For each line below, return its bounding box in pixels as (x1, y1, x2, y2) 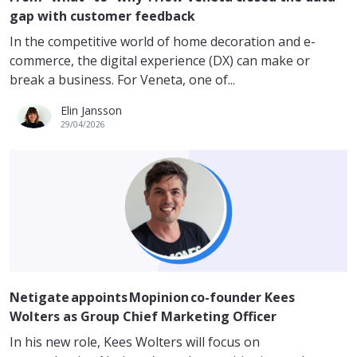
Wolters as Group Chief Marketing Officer (10, 307, 278, 325)
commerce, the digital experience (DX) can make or (10, 51, 310, 69)
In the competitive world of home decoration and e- (10, 32, 316, 50)
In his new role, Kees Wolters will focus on (10, 332, 260, 351)
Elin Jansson (61, 102, 122, 118)
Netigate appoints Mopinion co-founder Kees (10, 288, 295, 306)
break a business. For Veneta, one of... (10, 70, 235, 88)
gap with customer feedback (10, 6, 195, 25)
